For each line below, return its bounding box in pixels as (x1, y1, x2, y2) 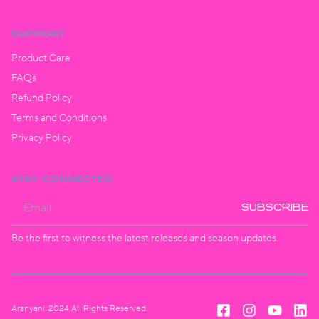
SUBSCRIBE (241, 201, 309, 214)
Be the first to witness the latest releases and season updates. (11, 231, 278, 245)
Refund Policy (11, 91, 72, 105)
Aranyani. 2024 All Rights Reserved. (11, 303, 147, 314)
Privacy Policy (11, 131, 72, 145)
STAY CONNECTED (11, 174, 113, 184)
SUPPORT (11, 28, 66, 39)
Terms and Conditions (11, 111, 107, 125)
